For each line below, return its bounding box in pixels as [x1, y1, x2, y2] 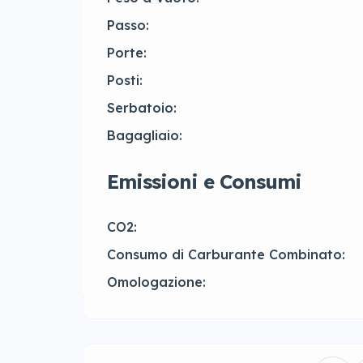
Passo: [107, 17, 149, 34]
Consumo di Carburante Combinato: [107, 246, 345, 263]
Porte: [107, 45, 147, 62]
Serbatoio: [107, 100, 177, 117]
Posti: [107, 72, 143, 89]
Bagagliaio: [107, 127, 182, 144]
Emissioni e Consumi [107, 169, 301, 194]
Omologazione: [107, 274, 206, 291]
